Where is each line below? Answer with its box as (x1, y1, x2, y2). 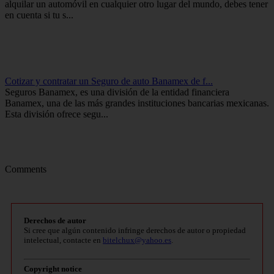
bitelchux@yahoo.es (103, 235, 171, 245)
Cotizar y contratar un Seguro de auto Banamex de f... (5, 75, 213, 86)
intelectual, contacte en (24, 235, 103, 245)
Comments (5, 163, 46, 174)
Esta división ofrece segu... (5, 108, 108, 119)
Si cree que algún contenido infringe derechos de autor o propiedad (24, 225, 246, 235)
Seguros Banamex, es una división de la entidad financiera (5, 86, 229, 97)
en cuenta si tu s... (5, 9, 73, 20)
